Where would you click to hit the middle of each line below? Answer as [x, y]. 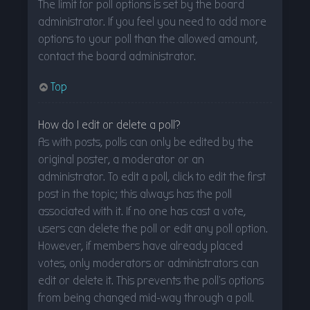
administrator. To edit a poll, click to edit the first [152, 176]
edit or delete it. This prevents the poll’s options [151, 280]
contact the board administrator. [117, 56]
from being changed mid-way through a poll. [146, 298]
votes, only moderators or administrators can [148, 263]
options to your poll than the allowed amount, [148, 39]
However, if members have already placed [140, 246]
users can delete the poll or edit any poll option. [153, 228]
